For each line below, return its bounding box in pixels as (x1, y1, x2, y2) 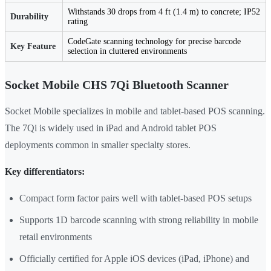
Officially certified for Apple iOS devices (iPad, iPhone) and (19, 253, 249, 264)
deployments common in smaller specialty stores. (5, 140, 191, 151)
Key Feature (10, 42, 56, 51)
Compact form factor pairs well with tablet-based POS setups (19, 193, 252, 204)
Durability (10, 12, 48, 22)
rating (68, 17, 88, 27)
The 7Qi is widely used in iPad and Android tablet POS (5, 123, 217, 134)
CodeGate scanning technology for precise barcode (68, 37, 241, 47)
